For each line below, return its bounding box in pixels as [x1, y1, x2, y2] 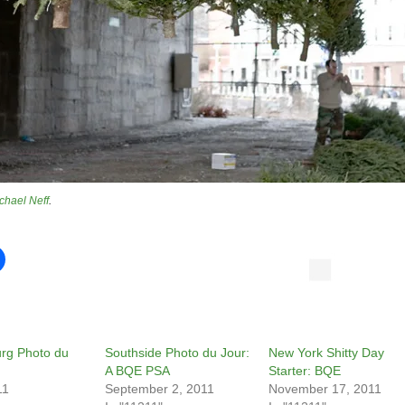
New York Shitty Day [268, 345, 384, 361]
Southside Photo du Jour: [104, 345, 250, 361]
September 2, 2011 [104, 381, 214, 397]
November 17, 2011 [268, 381, 381, 397]
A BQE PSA [104, 363, 170, 379]
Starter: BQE [268, 363, 341, 379]
